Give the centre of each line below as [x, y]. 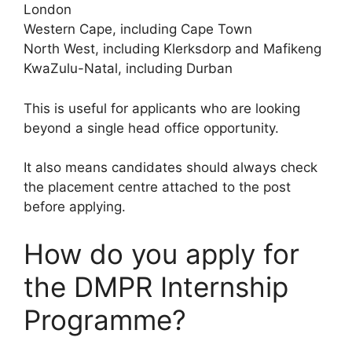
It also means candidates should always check [170, 168]
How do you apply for [161, 253]
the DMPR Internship [156, 286]
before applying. [75, 207]
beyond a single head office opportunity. [151, 128]
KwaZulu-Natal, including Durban [128, 69]
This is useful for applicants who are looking [162, 108]
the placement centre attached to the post [157, 187]
